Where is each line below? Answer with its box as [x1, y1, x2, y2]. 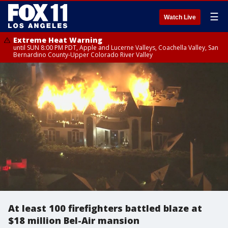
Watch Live [164, 14, 196, 21]
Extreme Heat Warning [13, 35, 102, 45]
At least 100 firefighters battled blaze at [8, 202, 202, 214]
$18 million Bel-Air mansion [8, 214, 139, 226]
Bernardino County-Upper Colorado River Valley [13, 50, 153, 59]
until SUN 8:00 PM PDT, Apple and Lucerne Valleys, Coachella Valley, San [13, 43, 218, 52]
